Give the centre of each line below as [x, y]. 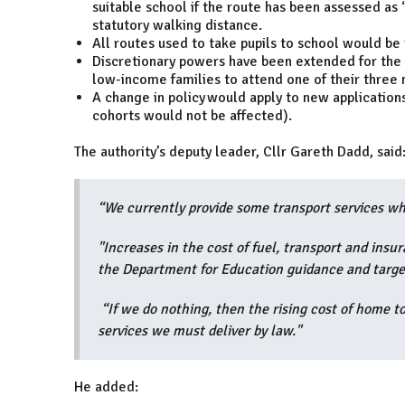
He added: [106, 387]
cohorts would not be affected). [194, 116]
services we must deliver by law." [199, 331]
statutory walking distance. [177, 26]
